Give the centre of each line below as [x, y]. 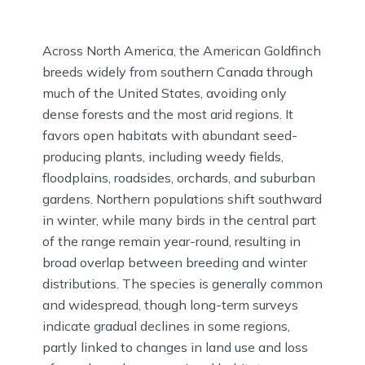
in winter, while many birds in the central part [179, 220]
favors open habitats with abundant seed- [170, 135]
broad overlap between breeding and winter [175, 262]
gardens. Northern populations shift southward [182, 198]
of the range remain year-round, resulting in [172, 241]
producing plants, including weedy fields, [163, 156]
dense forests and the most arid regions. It [168, 114]
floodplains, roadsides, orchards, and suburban [179, 177]
